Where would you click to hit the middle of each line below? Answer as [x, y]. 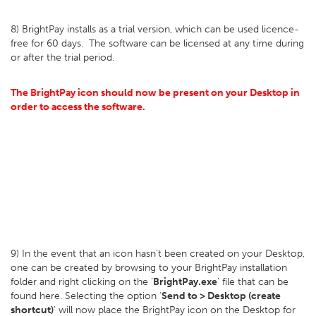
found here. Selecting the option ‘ [86, 296]
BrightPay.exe [185, 282]
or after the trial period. [62, 57]
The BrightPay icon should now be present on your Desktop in [155, 93]
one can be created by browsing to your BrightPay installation [149, 268]
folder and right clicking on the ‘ [82, 282]
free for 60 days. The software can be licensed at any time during [157, 43]
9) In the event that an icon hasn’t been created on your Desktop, [158, 254]
